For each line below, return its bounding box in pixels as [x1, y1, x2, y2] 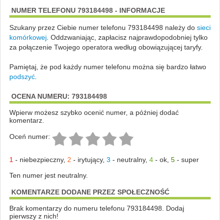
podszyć [9, 72, 35, 81]
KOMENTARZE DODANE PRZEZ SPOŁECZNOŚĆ [11, 188, 169, 196]
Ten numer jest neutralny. [9, 171, 88, 179]
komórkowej [9, 33, 47, 41]
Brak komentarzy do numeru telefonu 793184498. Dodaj [9, 204, 184, 212]
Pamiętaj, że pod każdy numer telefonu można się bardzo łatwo [9, 62, 206, 71]
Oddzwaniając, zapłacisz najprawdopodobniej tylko [50, 33, 208, 41]
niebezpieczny [19, 155, 63, 164]
